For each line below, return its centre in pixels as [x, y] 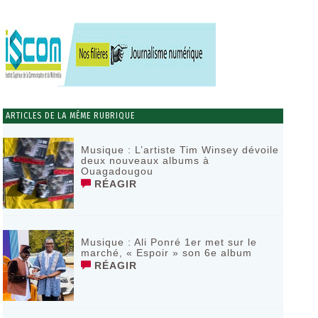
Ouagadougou [117, 171]
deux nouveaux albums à [145, 160]
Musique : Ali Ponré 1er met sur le [169, 242]
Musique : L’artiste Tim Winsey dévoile [180, 150]
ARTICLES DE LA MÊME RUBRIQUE [68, 116]
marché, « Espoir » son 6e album [166, 253]
